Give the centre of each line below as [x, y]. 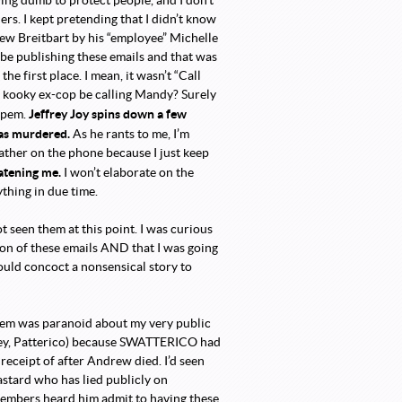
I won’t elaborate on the [127, 173]
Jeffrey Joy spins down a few [108, 114]
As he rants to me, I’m [130, 134]
